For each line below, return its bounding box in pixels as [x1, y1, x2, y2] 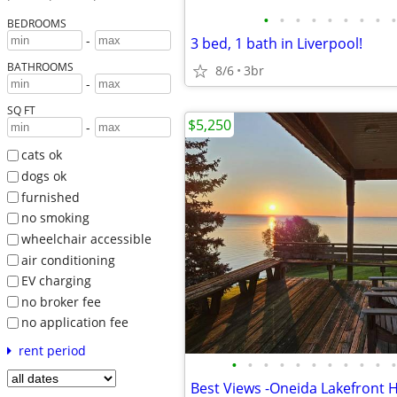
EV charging [20, 272, 91, 290]
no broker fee [20, 292, 101, 310]
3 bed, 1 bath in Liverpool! [191, 34, 362, 53]
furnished [20, 188, 80, 206]
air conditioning [20, 251, 115, 269]
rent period [18, 342, 86, 360]
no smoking [20, 209, 90, 227]
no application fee [20, 314, 128, 331]
